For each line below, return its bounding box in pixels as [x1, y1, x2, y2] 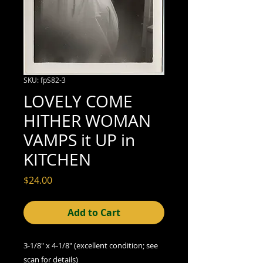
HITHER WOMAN [23, 109, 151, 131]
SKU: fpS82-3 [23, 75, 66, 85]
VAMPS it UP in [23, 129, 135, 151]
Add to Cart [68, 205, 120, 219]
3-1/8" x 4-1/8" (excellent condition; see [23, 240, 158, 251]
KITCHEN [23, 148, 91, 170]
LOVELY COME [23, 90, 133, 112]
